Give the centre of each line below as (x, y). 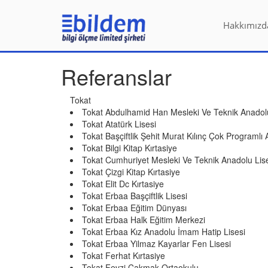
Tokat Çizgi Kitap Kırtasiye (131, 172)
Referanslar (116, 76)
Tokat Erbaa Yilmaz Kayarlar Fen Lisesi (156, 243)
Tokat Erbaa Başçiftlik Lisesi (135, 196)
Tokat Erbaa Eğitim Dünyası (134, 208)
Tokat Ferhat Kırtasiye (124, 255)
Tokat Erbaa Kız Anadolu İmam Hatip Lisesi (164, 232)
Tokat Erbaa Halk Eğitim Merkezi (144, 220)
